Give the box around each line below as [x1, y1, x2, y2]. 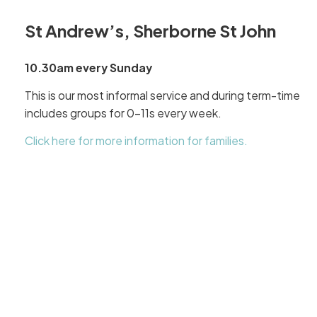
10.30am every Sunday [24, 61, 152, 76]
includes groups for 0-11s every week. [24, 106, 224, 121]
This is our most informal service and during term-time [24, 88, 300, 103]
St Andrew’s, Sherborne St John [24, 20, 276, 42]
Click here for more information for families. [24, 134, 248, 149]
